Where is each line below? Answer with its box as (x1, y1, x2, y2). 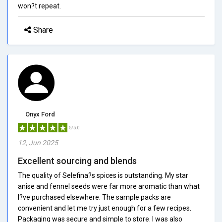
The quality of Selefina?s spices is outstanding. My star (18, 171, 188, 179)
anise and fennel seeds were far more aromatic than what (18, 182, 200, 190)
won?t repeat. (18, 1, 61, 10)
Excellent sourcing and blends (18, 155, 137, 166)
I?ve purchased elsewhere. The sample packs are (18, 193, 171, 201)
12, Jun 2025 (18, 138, 58, 147)
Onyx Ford (25, 110, 55, 118)
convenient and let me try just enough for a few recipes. (18, 204, 191, 212)
